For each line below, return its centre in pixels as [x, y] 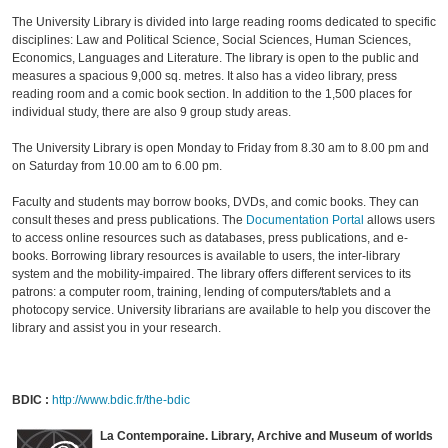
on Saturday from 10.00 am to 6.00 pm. [117, 166]
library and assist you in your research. [116, 328]
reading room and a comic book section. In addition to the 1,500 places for [212, 94]
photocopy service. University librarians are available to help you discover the [221, 310]
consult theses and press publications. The [129, 220]
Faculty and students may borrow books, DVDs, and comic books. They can [215, 202]
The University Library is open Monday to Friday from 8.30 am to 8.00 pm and [220, 148]
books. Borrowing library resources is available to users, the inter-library [206, 256]
